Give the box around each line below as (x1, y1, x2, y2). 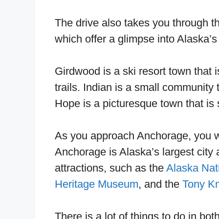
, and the (138, 177, 182, 190)
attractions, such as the (55, 161, 166, 174)
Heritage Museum (55, 177, 138, 190)
